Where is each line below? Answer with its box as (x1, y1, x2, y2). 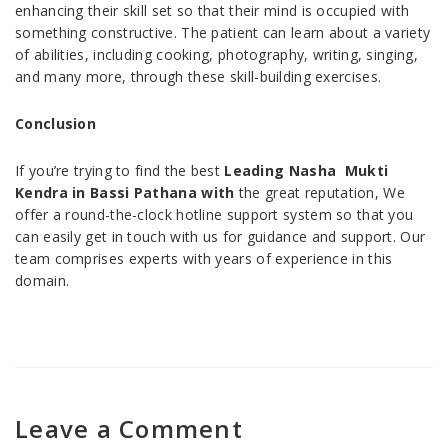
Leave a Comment (15, 412, 243, 446)
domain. (15, 271, 70, 291)
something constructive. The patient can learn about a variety (15, 23, 431, 43)
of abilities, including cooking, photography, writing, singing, (15, 45, 418, 65)
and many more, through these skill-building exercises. (15, 67, 382, 87)
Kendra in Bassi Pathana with (15, 183, 235, 203)
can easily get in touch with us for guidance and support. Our (15, 227, 426, 247)
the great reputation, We (234, 183, 405, 203)
